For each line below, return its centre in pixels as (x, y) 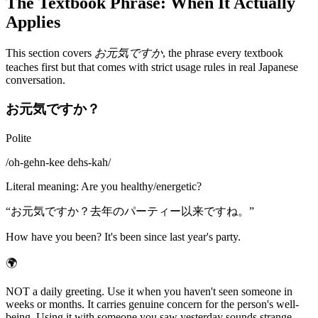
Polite (18, 138)
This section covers (50, 53)
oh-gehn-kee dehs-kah (58, 162)
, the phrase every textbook (223, 53)
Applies (33, 22)
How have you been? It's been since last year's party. (123, 236)
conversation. (35, 80)
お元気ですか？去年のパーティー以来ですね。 (130, 211)
